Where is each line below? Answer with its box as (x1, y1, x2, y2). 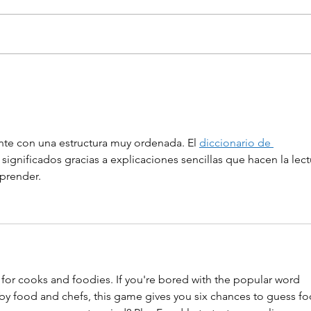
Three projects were (58, 67, 183, 83)
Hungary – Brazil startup (58, 97, 210, 113)
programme (58, 112, 133, 128)
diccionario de (199, 135, 274, 149)
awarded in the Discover (58, 82, 211, 98)
